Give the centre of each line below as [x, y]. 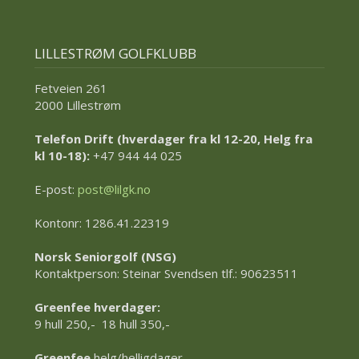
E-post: [56, 189]
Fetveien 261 [71, 88]
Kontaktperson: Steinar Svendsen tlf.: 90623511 [166, 273]
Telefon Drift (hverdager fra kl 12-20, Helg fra [173, 139]
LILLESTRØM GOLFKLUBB [115, 53]
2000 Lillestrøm [77, 105]
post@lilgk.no [114, 189]
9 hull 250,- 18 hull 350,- [103, 324]
